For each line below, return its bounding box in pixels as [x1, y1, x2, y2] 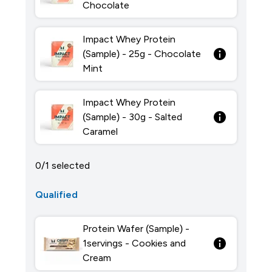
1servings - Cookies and [82, 238, 186, 248]
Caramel [82, 126, 118, 137]
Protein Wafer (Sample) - [82, 223, 189, 234]
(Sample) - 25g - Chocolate [82, 49, 201, 59]
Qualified [35, 189, 78, 200]
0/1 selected [35, 160, 90, 171]
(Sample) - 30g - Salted [82, 112, 182, 122]
